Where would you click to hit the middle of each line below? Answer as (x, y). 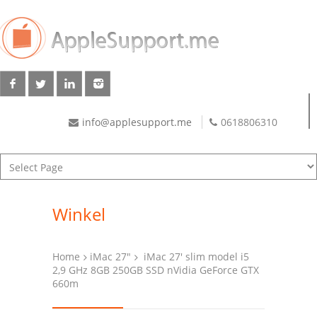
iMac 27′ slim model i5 (196, 257)
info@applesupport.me (137, 122)
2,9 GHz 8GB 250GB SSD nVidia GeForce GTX (156, 270)
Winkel (79, 214)
